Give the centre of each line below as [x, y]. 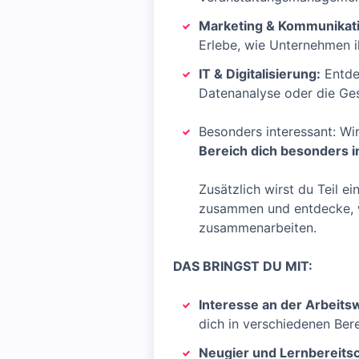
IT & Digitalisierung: [260, 74]
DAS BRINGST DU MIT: [243, 266]
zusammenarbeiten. [258, 228]
